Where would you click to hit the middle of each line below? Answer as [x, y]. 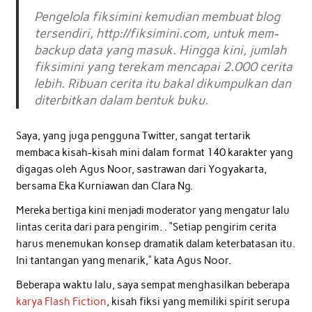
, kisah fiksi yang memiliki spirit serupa [198, 302]
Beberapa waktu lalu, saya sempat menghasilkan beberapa [153, 285]
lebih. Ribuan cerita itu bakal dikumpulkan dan [163, 83]
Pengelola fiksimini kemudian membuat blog [157, 16]
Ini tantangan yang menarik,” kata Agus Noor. [123, 261]
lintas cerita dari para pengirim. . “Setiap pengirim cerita [146, 227]
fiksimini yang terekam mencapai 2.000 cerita [164, 67]
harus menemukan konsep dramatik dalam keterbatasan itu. [155, 244]
